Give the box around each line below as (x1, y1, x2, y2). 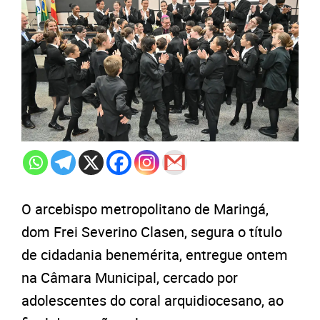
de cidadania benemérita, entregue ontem (21, 244, 288, 264)
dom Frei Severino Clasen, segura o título (21, 221, 282, 241)
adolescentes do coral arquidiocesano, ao (21, 290, 284, 310)
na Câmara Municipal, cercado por (21, 267, 238, 287)
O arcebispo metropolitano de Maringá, (21, 199, 269, 219)
